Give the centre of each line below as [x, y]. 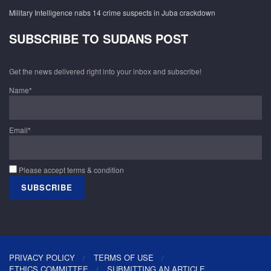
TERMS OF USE [124, 258]
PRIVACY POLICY [42, 258]
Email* [20, 130]
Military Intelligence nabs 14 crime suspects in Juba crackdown [112, 12]
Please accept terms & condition [70, 170]
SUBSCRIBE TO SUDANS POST [99, 38]
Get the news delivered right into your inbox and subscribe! [105, 71]
